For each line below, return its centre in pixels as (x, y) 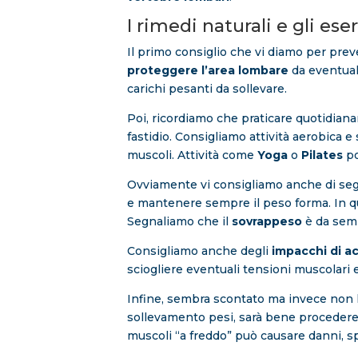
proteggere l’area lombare (208, 71)
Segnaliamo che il (180, 222)
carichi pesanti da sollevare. (207, 89)
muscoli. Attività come (193, 155)
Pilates (322, 155)
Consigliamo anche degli (200, 251)
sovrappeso (267, 222)
